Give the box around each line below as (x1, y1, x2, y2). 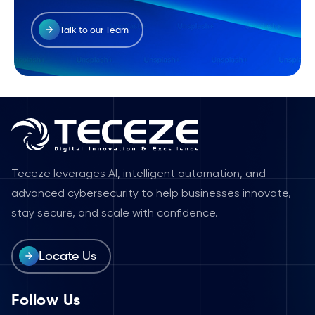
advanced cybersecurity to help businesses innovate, (11, 188, 291, 200)
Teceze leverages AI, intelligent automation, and (11, 168, 266, 180)
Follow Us (11, 290, 81, 309)
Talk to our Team (59, 24, 129, 36)
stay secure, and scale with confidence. (11, 207, 218, 219)
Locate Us (38, 248, 96, 264)
